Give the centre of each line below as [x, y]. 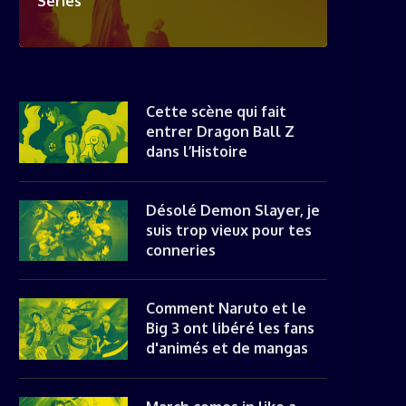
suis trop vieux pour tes [229, 230]
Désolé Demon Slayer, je [233, 210]
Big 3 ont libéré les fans [230, 328]
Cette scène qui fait [216, 111]
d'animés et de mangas [227, 348]
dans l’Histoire [197, 151]
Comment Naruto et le [226, 308]
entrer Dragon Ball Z [220, 131]
